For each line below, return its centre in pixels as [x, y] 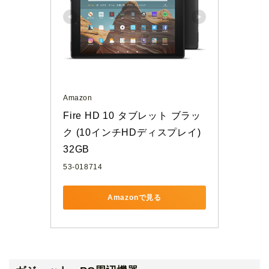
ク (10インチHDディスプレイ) [132, 132]
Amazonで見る [134, 197]
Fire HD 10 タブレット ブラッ [132, 116]
